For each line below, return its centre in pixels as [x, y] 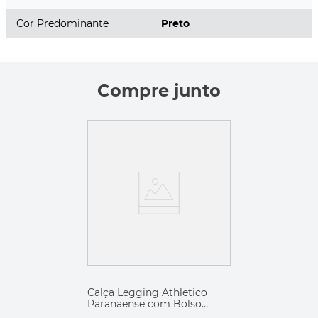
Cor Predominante [62, 23]
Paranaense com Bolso [144, 303]
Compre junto [159, 90]
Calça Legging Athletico [147, 292]
